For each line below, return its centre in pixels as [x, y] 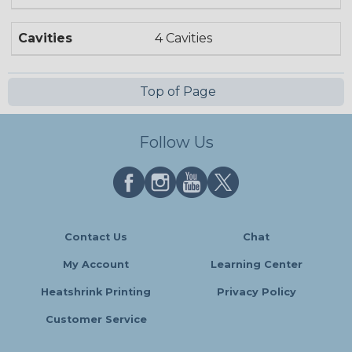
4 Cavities [184, 38]
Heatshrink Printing [96, 292]
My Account [96, 265]
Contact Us [96, 237]
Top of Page [176, 92]
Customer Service [96, 320]
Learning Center [256, 265]
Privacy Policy [256, 292]
